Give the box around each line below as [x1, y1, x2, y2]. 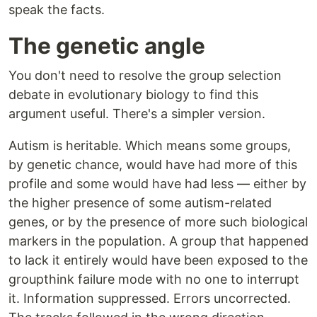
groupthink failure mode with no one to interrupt [8, 272, 299, 287]
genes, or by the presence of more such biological [8, 214, 308, 230]
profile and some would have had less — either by [8, 176, 306, 192]
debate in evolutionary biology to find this [8, 87, 258, 103]
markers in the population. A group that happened [8, 234, 309, 249]
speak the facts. [8, 2, 105, 18]
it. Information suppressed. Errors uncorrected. [8, 291, 291, 306]
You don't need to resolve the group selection [8, 68, 282, 83]
